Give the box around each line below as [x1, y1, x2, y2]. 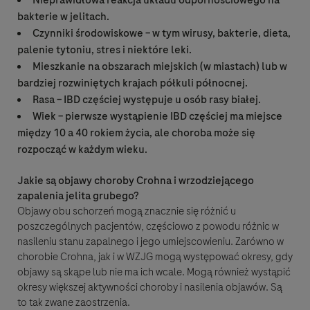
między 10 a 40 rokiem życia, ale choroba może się [17, 125, 255, 141]
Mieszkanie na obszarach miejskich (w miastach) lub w [33, 59, 287, 75]
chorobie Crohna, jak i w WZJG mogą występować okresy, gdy [17, 249, 293, 265]
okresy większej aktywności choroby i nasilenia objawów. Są [17, 280, 282, 295]
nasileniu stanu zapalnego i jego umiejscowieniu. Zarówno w [17, 234, 284, 250]
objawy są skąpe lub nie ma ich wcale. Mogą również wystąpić [17, 264, 291, 280]
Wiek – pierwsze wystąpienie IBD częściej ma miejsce [33, 109, 282, 125]
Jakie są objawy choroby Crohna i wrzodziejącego [17, 173, 254, 189]
